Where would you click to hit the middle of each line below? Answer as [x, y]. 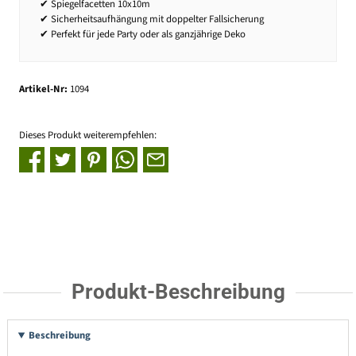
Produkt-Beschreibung [178, 291]
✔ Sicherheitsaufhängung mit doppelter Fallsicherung [152, 19]
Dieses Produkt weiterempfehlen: [88, 135]
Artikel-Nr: [44, 89]
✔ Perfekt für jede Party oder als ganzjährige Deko [143, 34]
